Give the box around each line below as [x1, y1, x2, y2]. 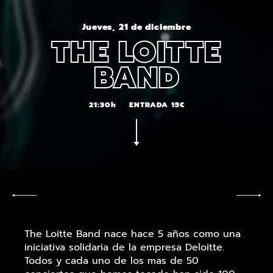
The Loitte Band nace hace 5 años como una [24, 227, 241, 242]
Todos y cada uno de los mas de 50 [24, 253, 199, 269]
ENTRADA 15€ [129, 99, 185, 111]
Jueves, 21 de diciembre [82, 21, 191, 34]
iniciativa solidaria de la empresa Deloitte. [24, 240, 224, 255]
